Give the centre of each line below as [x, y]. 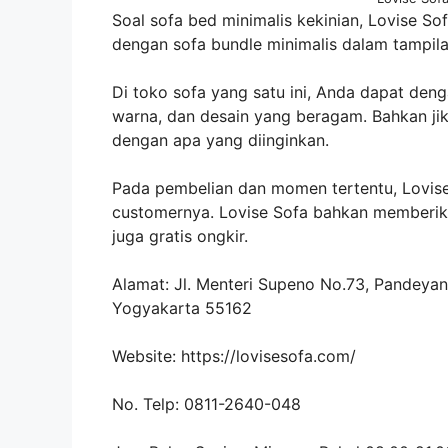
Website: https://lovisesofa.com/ [234, 355]
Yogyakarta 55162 [182, 307]
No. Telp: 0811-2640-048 [206, 403]
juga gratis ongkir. [180, 235]
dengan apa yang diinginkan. [220, 139]
